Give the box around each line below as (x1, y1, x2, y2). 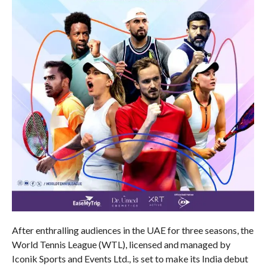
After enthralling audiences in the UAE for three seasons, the (11, 224, 254, 236)
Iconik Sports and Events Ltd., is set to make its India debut (11, 252, 248, 264)
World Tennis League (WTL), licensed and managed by (11, 238, 230, 250)
